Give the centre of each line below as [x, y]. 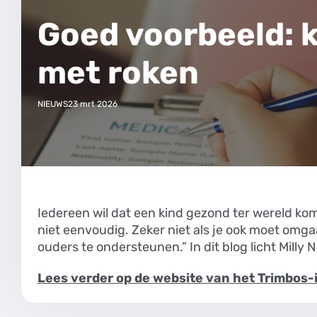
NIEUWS [52, 104]
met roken [118, 72]
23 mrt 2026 [92, 104]
